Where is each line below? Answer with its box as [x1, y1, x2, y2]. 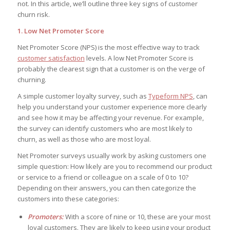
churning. [17, 75, 48, 85]
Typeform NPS [148, 91, 193, 101]
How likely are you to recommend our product [68, 162, 212, 171]
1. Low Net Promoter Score [17, 26, 104, 36]
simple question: [17, 162, 69, 171]
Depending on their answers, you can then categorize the [17, 183, 196, 193]
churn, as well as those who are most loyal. [17, 135, 151, 144]
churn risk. [17, 9, 51, 19]
